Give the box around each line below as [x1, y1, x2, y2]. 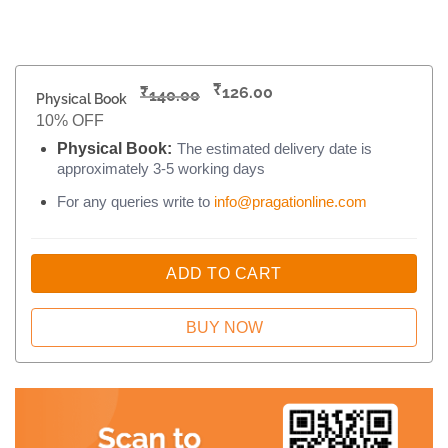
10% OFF [36, 112, 104, 130]
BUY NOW [185, 318, 263, 336]
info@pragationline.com [213, 192, 367, 210]
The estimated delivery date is [176, 140, 372, 158]
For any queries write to [56, 192, 214, 210]
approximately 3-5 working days [56, 160, 265, 178]
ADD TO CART [166, 264, 282, 282]
